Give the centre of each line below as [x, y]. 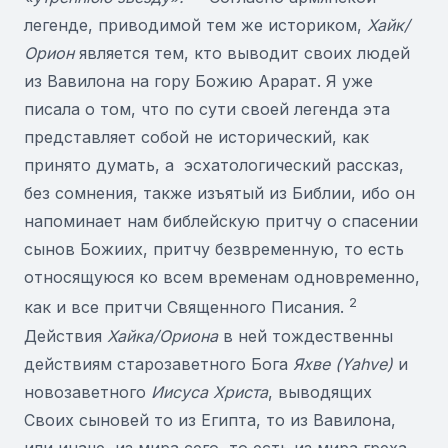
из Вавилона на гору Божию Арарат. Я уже [198, 81]
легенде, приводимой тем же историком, [195, 25]
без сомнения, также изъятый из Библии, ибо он [219, 193]
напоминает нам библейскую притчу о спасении [221, 221]
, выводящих [320, 391]
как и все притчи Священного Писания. [186, 307]
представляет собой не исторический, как [196, 137]
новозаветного [87, 391]
